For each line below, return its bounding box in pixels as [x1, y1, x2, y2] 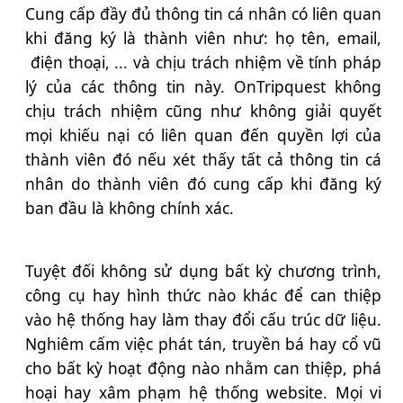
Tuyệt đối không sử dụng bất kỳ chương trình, [25, 260, 382, 282]
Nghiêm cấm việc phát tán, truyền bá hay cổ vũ [25, 333, 382, 355]
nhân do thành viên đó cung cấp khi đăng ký [25, 173, 382, 195]
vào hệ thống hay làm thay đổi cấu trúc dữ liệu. [25, 309, 382, 331]
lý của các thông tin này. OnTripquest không [25, 76, 382, 98]
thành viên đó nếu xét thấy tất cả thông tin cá [25, 148, 382, 171]
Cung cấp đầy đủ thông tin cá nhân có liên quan [25, 3, 382, 25]
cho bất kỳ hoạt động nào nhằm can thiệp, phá [25, 357, 382, 380]
